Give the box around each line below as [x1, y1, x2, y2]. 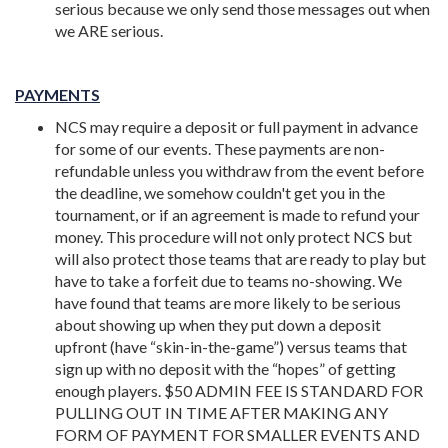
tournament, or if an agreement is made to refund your [55, 205, 420, 224]
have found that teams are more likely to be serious [55, 293, 401, 312]
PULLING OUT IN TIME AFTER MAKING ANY [55, 403, 388, 422]
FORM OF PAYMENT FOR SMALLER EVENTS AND [55, 425, 420, 444]
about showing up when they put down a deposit [55, 315, 381, 334]
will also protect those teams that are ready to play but [55, 249, 426, 268]
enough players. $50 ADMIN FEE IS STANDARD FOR [55, 381, 423, 400]
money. [55, 227, 106, 246]
